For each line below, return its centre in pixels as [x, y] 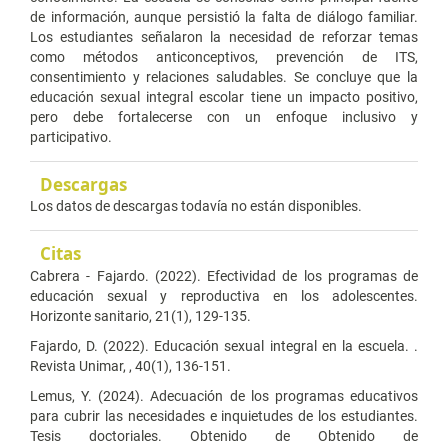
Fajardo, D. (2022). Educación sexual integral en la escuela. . [224, 345]
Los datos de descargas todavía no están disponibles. [196, 206]
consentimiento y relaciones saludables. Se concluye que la [224, 76]
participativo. [71, 136]
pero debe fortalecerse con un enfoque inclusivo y [224, 116]
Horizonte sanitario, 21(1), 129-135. [140, 315]
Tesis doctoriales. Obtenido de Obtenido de [224, 435]
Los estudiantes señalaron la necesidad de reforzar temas [224, 36]
